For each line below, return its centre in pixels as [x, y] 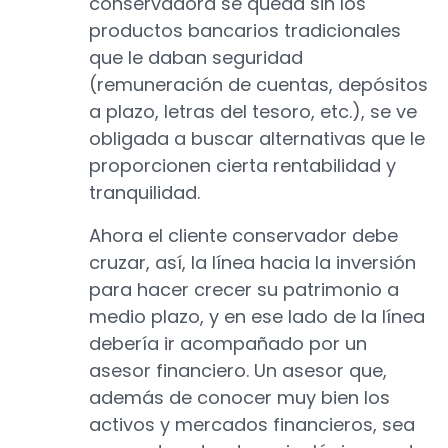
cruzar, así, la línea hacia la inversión [252, 263]
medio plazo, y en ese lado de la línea [257, 317]
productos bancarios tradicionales [245, 31]
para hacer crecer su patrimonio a [244, 290]
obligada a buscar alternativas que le [257, 139]
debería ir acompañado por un [228, 344]
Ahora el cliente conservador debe [243, 236]
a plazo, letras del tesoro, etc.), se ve [253, 112]
